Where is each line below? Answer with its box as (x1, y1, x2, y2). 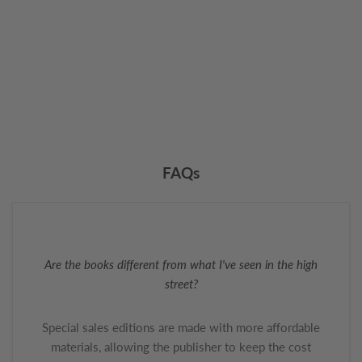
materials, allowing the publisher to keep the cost (51, 339, 311, 355)
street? (164, 276, 198, 292)
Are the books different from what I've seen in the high (44, 257, 318, 272)
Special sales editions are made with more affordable (42, 320, 320, 335)
